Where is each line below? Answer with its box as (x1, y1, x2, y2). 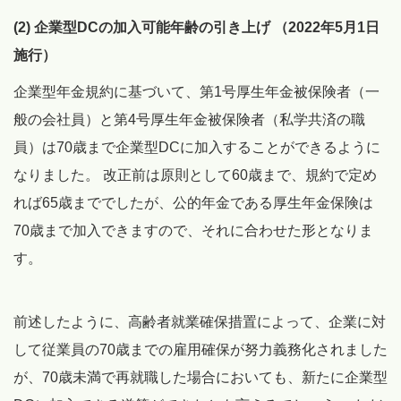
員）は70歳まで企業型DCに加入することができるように (13, 140, 380, 156)
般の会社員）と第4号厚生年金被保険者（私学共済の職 (13, 112, 365, 128)
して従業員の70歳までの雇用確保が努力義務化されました (13, 342, 388, 358)
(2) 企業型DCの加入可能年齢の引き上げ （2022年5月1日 (13, 20, 380, 36)
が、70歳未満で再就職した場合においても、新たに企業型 (13, 370, 388, 386)
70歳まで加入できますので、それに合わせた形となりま (13, 223, 373, 239)
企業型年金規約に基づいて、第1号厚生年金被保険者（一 (13, 84, 380, 100)
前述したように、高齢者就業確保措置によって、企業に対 (13, 314, 386, 330)
